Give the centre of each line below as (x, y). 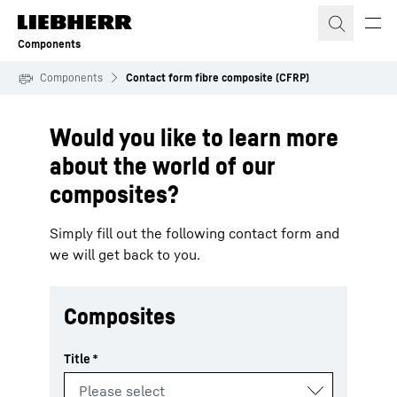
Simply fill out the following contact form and (195, 233)
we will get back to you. (125, 254)
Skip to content (69, 17)
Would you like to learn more (194, 137)
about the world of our (162, 165)
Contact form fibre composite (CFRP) (218, 78)
